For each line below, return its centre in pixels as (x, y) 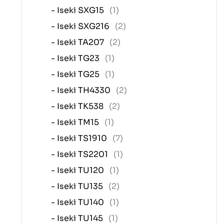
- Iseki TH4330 (82, 90)
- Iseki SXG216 (81, 26)
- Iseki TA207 (78, 42)
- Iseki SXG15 (78, 10)
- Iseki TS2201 (80, 154)
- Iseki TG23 (76, 58)
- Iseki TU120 (78, 170)
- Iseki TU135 (78, 186)
